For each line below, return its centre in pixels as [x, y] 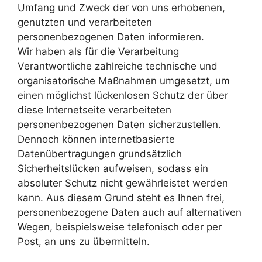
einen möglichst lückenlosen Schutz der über [123, 95]
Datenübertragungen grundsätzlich [100, 154]
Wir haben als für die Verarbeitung [98, 51]
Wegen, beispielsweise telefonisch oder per [120, 227]
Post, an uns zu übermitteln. [84, 241]
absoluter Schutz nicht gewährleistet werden [123, 183]
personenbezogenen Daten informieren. [111, 37]
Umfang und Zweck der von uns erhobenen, [121, 7]
